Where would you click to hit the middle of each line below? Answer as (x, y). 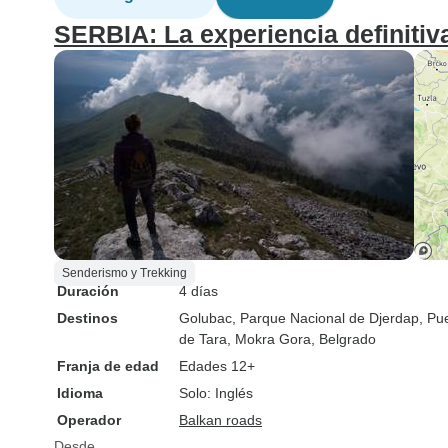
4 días (198, 291)
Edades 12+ (217, 366)
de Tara (203, 339)
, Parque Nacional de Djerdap (325, 318)
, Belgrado (343, 339)
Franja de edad (108, 366)
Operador (89, 420)
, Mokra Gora (269, 339)
